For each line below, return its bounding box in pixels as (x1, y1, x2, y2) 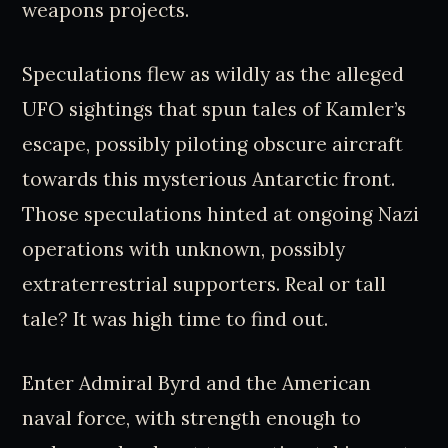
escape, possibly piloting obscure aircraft (22, 132, 404, 157)
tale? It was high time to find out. (22, 307, 329, 332)
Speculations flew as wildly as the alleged (22, 62, 405, 87)
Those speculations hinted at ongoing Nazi (22, 202, 420, 227)
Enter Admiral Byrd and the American (22, 370, 372, 395)
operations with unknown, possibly (22, 237, 346, 262)
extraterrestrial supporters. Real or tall (22, 272, 387, 297)
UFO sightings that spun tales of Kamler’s (22, 97, 407, 122)
